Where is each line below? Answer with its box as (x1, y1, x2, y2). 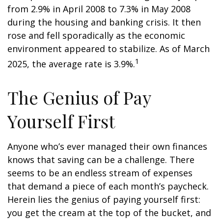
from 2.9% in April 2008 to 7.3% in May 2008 (7, 3, 191, 15)
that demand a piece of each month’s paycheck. (7, 180, 209, 192)
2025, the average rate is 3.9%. (7, 58, 135, 70)
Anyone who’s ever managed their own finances (7, 140, 207, 152)
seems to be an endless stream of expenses (7, 167, 192, 179)
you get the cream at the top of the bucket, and (7, 207, 211, 219)
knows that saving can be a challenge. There (7, 154, 194, 165)
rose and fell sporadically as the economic (7, 29, 185, 41)
